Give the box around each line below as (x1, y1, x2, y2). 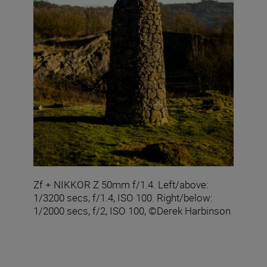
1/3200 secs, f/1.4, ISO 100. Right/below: (33, 190, 213, 204)
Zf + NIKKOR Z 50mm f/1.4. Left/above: (33, 177, 209, 191)
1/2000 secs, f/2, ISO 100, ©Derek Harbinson (33, 203, 231, 218)
